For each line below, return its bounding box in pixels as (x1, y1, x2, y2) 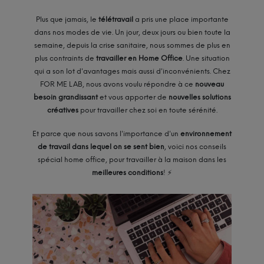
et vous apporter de (97, 93, 169, 101)
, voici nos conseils (164, 143, 226, 151)
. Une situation (182, 54, 230, 62)
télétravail (98, 15, 133, 24)
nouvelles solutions (168, 93, 231, 101)
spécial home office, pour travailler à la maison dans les (38, 156, 226, 164)
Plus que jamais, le (35, 15, 98, 24)
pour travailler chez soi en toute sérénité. (78, 105, 217, 114)
